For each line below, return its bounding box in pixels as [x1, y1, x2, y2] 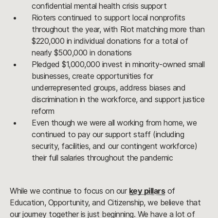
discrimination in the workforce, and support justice [32, 94, 205, 105]
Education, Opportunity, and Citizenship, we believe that [10, 198, 201, 208]
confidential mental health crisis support [32, 1, 167, 11]
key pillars [128, 186, 165, 196]
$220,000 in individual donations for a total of [32, 36, 188, 46]
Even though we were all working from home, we [32, 118, 197, 128]
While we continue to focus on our [10, 186, 129, 196]
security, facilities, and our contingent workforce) [32, 141, 198, 151]
